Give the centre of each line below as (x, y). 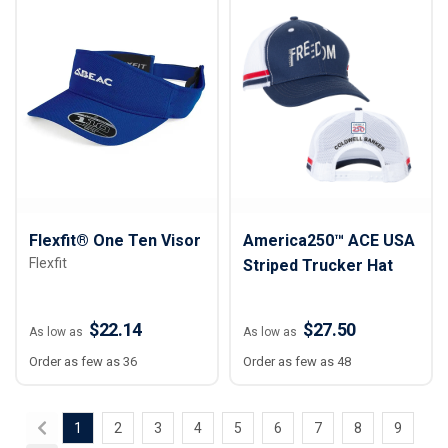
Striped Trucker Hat (318, 265)
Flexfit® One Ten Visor (115, 240)
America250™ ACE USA (329, 240)
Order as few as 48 (297, 361)
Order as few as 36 (83, 361)
